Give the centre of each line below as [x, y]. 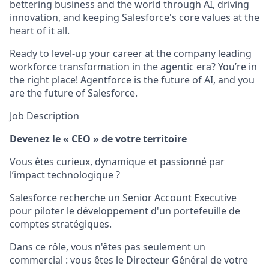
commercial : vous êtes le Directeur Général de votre [129, 260]
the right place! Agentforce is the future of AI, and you [132, 80]
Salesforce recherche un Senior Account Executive [123, 198]
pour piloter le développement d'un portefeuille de [125, 211]
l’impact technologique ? [65, 175]
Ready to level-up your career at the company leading [131, 53]
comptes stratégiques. [61, 224]
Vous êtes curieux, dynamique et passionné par [117, 162]
